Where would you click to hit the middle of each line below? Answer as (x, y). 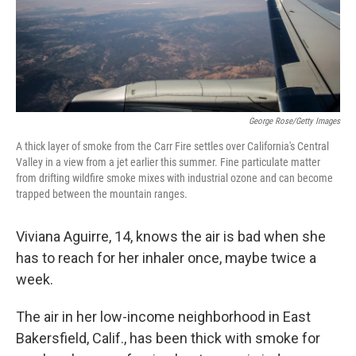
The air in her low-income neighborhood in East (163, 317)
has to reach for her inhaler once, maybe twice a (166, 258)
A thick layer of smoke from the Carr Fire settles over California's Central (172, 147)
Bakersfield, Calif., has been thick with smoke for (168, 339)
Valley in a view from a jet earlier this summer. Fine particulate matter (168, 163)
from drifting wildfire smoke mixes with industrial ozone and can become (174, 178)
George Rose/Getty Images (294, 122)
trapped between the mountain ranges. (102, 194)
